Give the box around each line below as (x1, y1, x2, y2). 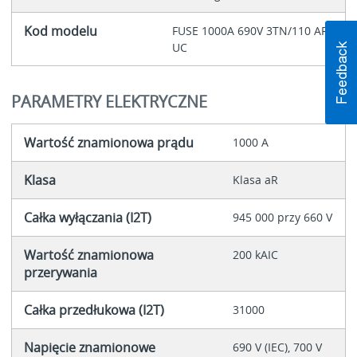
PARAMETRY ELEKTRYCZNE (10, 90, 207, 112)
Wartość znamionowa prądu (23, 133, 194, 151)
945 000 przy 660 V (232, 209, 332, 225)
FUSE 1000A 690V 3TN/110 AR (171, 23, 328, 39)
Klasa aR (232, 171, 278, 187)
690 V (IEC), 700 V (232, 339, 322, 355)
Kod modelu (23, 22, 97, 41)
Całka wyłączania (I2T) (23, 208, 151, 226)
